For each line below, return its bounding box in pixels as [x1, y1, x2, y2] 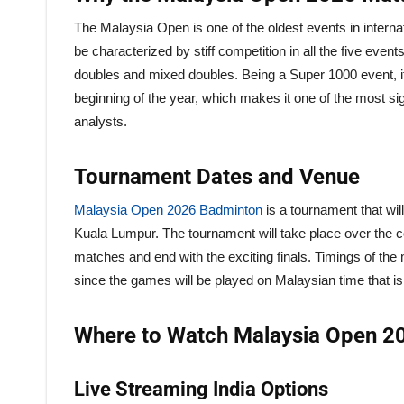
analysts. [74, 113, 127, 129]
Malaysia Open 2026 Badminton [74, 201, 262, 217]
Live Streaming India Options [74, 377, 328, 400]
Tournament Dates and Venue [74, 163, 360, 189]
